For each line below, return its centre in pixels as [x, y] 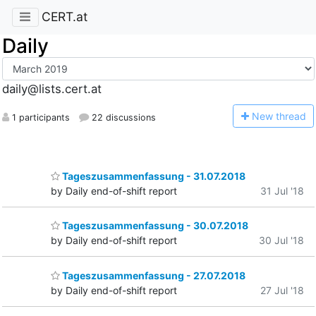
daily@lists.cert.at [51, 89]
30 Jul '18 [281, 241]
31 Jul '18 [282, 190]
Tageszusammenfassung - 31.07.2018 [153, 176]
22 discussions [122, 117]
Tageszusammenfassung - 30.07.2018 [154, 226]
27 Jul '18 [282, 290]
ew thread [282, 116]
